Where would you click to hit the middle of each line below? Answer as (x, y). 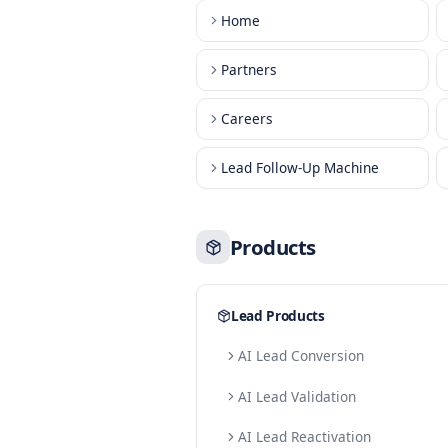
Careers (290, 218)
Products (321, 369)
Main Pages (335, 34)
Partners (292, 160)
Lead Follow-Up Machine (352, 276)
